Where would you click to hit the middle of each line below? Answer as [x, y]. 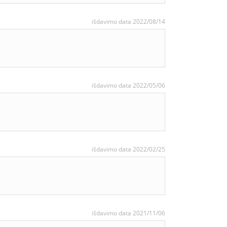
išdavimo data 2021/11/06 [128, 213]
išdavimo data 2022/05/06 [128, 85]
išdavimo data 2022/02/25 [128, 149]
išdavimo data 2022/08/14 [128, 22]
